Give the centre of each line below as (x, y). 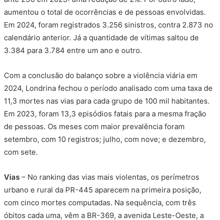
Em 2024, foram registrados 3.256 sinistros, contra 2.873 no (109, 25)
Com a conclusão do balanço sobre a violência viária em (101, 76)
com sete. (21, 152)
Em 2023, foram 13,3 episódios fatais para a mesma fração (105, 114)
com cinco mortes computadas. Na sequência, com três (100, 203)
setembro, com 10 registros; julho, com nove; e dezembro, (105, 139)
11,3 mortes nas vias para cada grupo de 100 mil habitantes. (107, 101)
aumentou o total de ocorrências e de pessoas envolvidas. (105, 12)
